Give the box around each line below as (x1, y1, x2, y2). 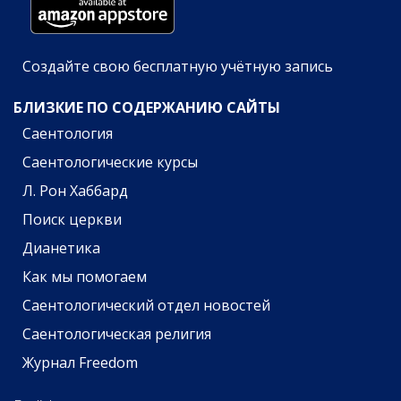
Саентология (21, 124, 113, 144)
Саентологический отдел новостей (21, 295, 270, 316)
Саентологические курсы (21, 152, 198, 173)
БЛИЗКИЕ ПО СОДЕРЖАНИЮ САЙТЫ (13, 98, 280, 118)
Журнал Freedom (21, 353, 138, 373)
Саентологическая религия (21, 324, 211, 345)
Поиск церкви (21, 209, 122, 230)
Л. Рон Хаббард (21, 181, 128, 201)
